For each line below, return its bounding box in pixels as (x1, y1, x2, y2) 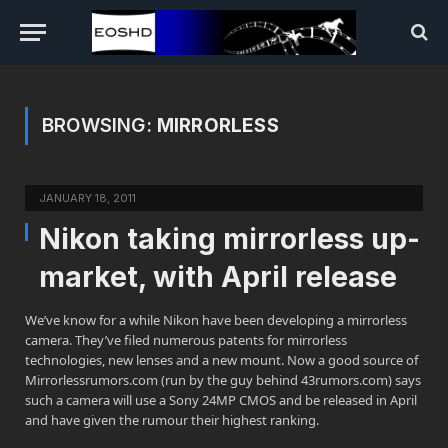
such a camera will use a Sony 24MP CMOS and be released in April (25, 391, 417, 409)
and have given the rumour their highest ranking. (25, 411, 319, 429)
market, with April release (39, 260, 397, 294)
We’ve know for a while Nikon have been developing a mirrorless (25, 311, 407, 329)
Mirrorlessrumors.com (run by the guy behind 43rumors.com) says (25, 371, 421, 389)
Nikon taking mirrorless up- (39, 222, 420, 256)
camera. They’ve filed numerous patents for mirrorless (25, 331, 347, 349)
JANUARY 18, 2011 (39, 191, 136, 205)
